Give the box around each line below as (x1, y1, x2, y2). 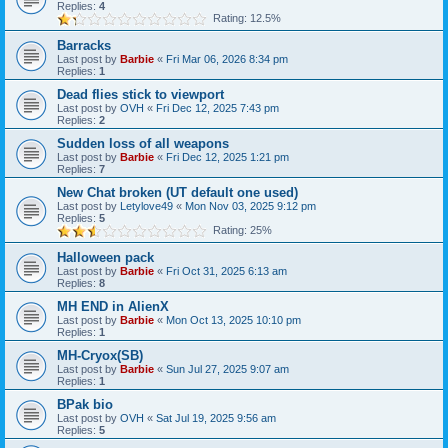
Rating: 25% (207, 223, 272, 236)
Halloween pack (57, 249, 154, 265)
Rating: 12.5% (207, 11, 281, 24)
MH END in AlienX (57, 298, 169, 314)
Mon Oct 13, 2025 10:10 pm (166, 313, 301, 326)
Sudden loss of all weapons (57, 135, 229, 151)
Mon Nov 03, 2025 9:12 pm (185, 199, 316, 212)
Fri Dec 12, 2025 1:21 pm (166, 150, 289, 163)
